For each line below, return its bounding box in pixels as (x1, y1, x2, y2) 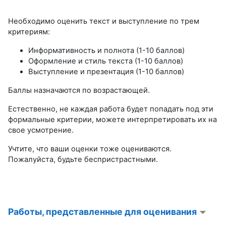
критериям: (8, 27, 50, 36)
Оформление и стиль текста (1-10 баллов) (28, 56, 183, 66)
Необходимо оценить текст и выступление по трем (8, 16, 199, 26)
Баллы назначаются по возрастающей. (8, 85, 150, 95)
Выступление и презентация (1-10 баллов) (28, 67, 184, 76)
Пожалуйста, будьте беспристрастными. (8, 154, 158, 164)
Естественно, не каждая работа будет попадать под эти (8, 104, 213, 114)
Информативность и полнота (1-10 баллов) (28, 45, 185, 55)
